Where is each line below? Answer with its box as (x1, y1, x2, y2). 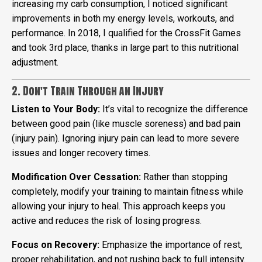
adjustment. (12, 56, 58, 68)
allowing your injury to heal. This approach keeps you (12, 200, 225, 212)
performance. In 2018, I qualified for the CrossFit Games (12, 27, 241, 39)
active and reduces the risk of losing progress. (12, 215, 202, 226)
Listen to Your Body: (12, 103, 100, 115)
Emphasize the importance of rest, (99, 239, 242, 250)
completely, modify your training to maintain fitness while (12, 185, 243, 197)
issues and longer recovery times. (12, 147, 150, 158)
